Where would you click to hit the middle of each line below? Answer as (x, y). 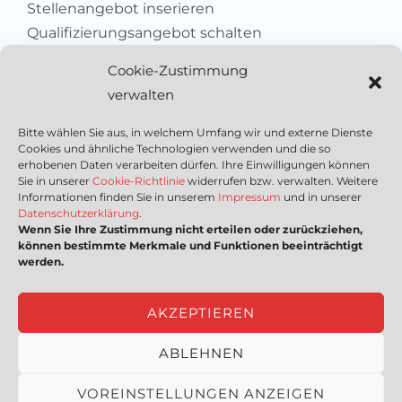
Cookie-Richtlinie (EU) (201, 305)
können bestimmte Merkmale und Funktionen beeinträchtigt (190, 245)
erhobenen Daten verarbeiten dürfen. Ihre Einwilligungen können (194, 165)
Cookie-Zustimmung (178, 70)
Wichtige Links (201, 166)
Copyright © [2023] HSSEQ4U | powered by (182, 384)
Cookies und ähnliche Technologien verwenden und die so (175, 149)
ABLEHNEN (201, 353)
